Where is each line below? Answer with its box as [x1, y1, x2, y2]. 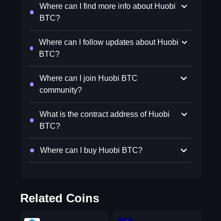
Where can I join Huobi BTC [39, 74, 138, 82]
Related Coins [20, 191, 99, 205]
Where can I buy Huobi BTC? [39, 146, 143, 154]
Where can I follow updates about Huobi [39, 38, 179, 46]
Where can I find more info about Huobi [39, 2, 176, 10]
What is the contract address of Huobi [39, 110, 170, 118]
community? [39, 86, 82, 94]
